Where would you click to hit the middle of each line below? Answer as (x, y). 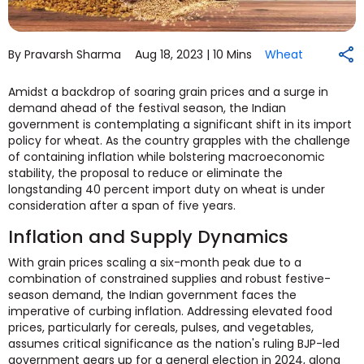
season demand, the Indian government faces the (152, 295)
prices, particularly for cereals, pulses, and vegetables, (161, 327)
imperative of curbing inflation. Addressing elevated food (170, 311)
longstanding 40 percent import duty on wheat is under (167, 189)
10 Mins (232, 54)
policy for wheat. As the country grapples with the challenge (179, 140)
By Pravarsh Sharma (65, 54)
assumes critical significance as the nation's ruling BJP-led (174, 343)
